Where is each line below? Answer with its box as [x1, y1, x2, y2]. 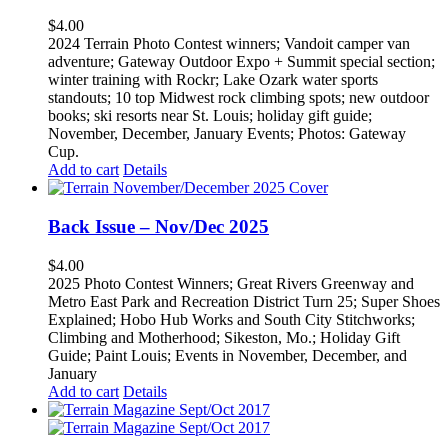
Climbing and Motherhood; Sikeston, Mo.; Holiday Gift [48, 328, 400, 346]
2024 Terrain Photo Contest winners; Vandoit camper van [48, 35, 410, 53]
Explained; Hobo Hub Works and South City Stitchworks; [48, 310, 415, 328]
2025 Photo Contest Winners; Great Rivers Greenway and [48, 274, 414, 292]
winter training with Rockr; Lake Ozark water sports [48, 71, 378, 89]
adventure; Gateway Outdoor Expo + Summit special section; [48, 53, 435, 71]
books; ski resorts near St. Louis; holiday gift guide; [48, 107, 372, 125]
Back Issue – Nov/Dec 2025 [48, 216, 269, 238]
